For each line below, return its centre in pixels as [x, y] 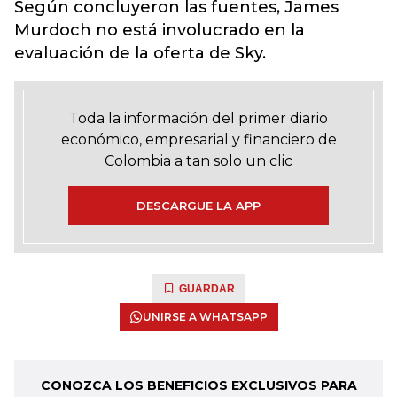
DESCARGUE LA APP [198, 206]
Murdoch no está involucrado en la [160, 30]
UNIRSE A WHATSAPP [205, 317]
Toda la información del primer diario [198, 118]
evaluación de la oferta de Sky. [140, 53]
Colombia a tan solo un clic [198, 161]
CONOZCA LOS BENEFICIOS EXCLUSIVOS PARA [198, 385]
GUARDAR [207, 289]
